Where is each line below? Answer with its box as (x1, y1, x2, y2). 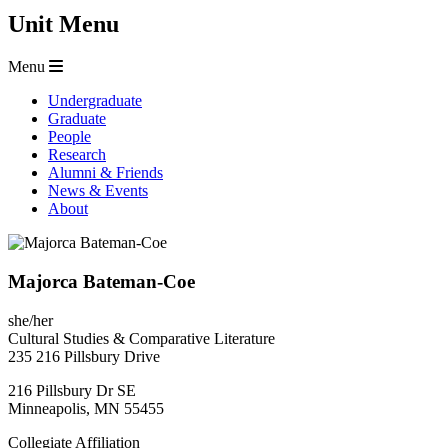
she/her (8, 311, 53, 329)
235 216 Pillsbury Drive (8, 347, 160, 365)
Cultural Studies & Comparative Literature (8, 329, 275, 347)
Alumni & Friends (48, 164, 163, 182)
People (48, 128, 91, 146)
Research (48, 146, 106, 164)
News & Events (48, 182, 148, 200)
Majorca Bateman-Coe (8, 270, 195, 292)
